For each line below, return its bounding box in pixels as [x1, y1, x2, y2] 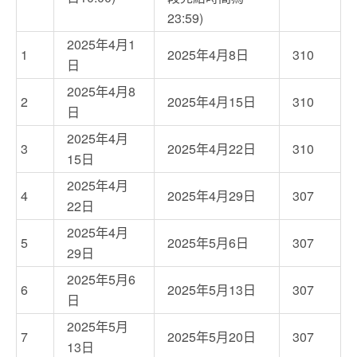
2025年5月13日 [167, 280, 256, 300]
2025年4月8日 [167, 45, 249, 65]
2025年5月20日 [167, 328, 256, 347]
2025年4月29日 [167, 186, 256, 206]
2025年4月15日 [167, 92, 256, 112]
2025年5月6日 [167, 233, 249, 253]
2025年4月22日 [167, 139, 256, 159]
